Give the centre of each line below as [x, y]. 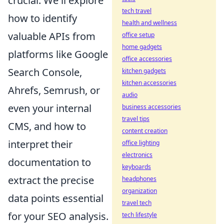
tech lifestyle [139, 215]
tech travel [137, 11]
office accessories [147, 59]
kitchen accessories [149, 83]
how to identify [42, 18]
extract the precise [51, 180]
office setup [138, 35]
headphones [139, 179]
